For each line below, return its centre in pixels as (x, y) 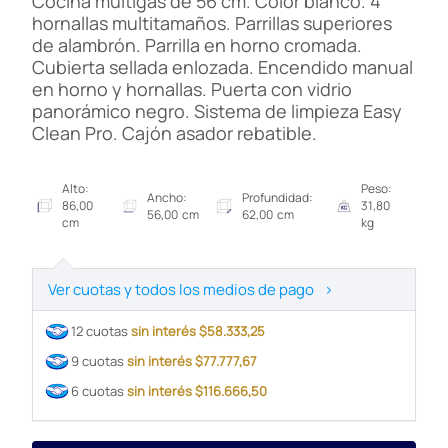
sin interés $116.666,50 (199, 390)
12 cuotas (101, 331)
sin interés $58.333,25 (200, 331)
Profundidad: (277, 197)
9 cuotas (99, 360)
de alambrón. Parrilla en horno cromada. (197, 45)
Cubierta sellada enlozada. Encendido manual (223, 67)
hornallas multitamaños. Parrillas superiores (212, 23)
